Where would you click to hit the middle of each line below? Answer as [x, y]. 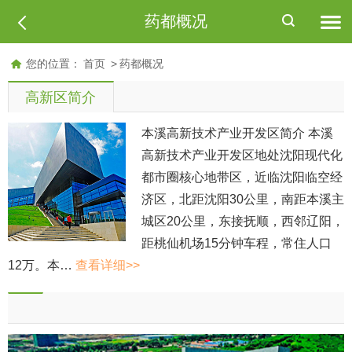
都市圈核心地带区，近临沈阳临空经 [242, 178]
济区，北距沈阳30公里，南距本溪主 [243, 200]
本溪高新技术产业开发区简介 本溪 [237, 134]
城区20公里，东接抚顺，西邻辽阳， [243, 222]
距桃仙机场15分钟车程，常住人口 [236, 244]
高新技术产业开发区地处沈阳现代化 [242, 156]
